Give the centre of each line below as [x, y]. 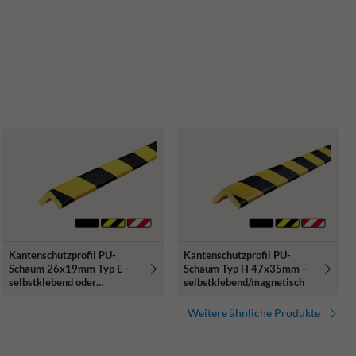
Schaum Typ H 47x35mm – [245, 269]
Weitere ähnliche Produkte [254, 313]
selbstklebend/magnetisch [244, 282]
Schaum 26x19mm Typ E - [69, 269]
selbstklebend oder [53, 282]
